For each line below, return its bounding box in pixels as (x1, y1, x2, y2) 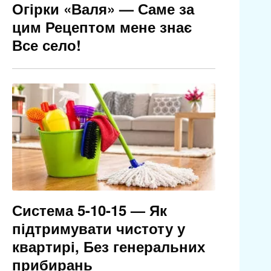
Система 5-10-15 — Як (11, 200, 167, 221)
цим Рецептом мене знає (11, 16, 192, 38)
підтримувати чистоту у (11, 218, 185, 239)
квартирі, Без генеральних (11, 236, 205, 257)
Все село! (11, 34, 81, 56)
